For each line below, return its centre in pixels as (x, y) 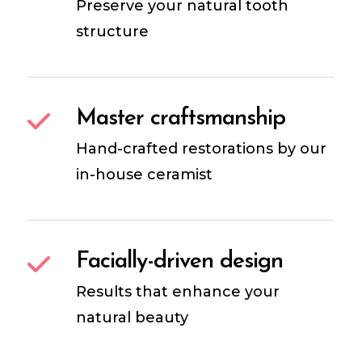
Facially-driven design (180, 262)
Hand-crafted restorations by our (202, 149)
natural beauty (133, 318)
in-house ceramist (145, 175)
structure (113, 32)
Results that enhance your (178, 292)
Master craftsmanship (181, 119)
